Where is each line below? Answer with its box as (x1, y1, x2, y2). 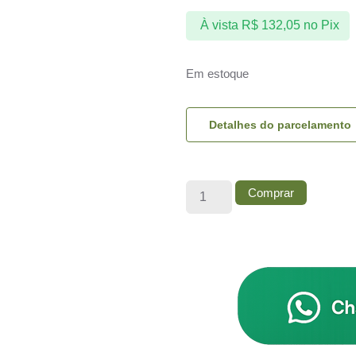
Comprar (248, 186, 295, 200)
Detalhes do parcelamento (209, 118, 351, 132)
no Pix (303, 18, 339, 33)
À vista (199, 18, 238, 33)
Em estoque (186, 67, 249, 80)
